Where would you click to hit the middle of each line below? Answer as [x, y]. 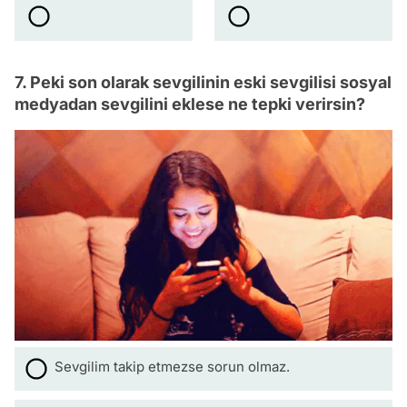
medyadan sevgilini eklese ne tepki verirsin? [190, 104]
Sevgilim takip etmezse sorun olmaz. [172, 366]
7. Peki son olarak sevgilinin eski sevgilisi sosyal [203, 83]
